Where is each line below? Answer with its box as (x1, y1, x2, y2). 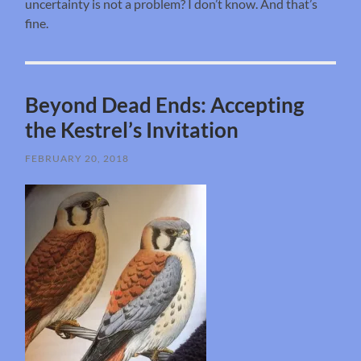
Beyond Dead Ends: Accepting (25, 91, 305, 118)
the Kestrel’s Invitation (25, 116, 239, 143)
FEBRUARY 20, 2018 (25, 151, 130, 164)
